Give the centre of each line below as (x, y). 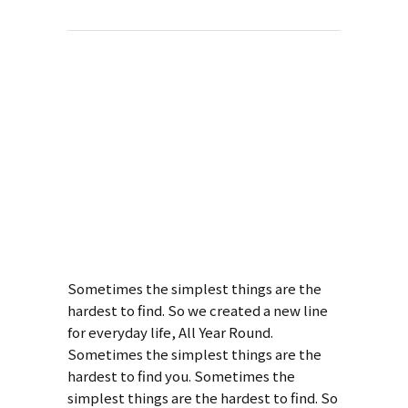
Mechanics (152, 231)
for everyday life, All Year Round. (170, 332)
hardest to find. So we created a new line (198, 311)
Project (124, 148)
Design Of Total (190, 193)
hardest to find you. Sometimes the (181, 376)
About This (153, 109)
